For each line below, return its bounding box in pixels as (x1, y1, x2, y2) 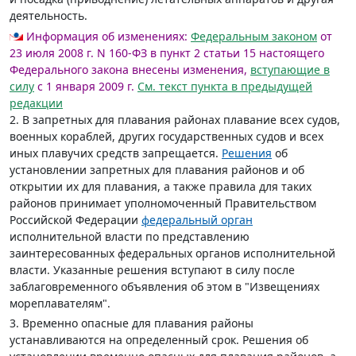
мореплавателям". (10, 296, 110, 311)
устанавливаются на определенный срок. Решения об (10, 332, 308, 347)
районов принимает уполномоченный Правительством (10, 195, 316, 211)
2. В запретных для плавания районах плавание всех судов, (10, 112, 340, 127)
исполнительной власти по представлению (10, 229, 250, 244)
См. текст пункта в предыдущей (137, 79, 312, 94)
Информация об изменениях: (26, 29, 188, 44)
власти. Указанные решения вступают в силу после (10, 262, 295, 277)
